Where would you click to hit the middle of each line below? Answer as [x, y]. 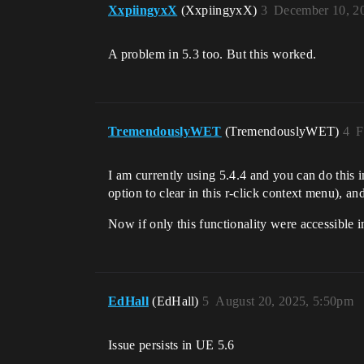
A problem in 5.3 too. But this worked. [212, 54]
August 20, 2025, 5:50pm [284, 301]
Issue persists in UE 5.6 [171, 345]
